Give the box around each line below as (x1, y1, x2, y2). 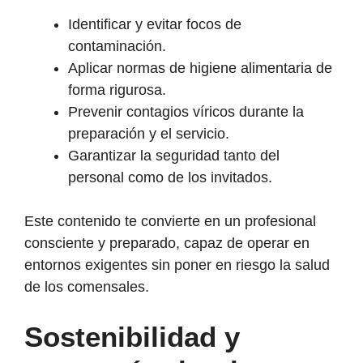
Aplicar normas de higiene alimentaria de (68, 59, 332, 76)
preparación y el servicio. (68, 125, 229, 142)
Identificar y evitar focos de (68, 15, 241, 32)
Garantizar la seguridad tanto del (68, 147, 280, 164)
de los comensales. (24, 278, 149, 295)
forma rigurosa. (68, 81, 166, 98)
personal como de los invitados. (68, 169, 272, 186)
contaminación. (68, 37, 166, 54)
